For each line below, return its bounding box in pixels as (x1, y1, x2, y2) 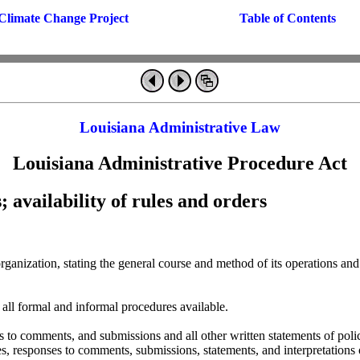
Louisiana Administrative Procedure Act (13, 152, 347, 174)
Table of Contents (239, 11, 336, 25)
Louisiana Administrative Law (80, 118, 280, 136)
